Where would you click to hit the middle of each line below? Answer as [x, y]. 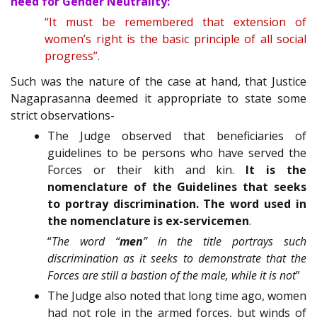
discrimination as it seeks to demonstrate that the [177, 259]
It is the [276, 170]
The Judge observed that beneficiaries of [177, 136]
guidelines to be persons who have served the [177, 153]
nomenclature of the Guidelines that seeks [177, 187]
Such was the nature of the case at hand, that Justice [158, 82]
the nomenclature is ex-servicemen [148, 221]
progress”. [72, 56]
